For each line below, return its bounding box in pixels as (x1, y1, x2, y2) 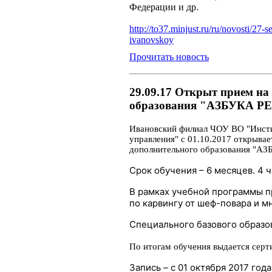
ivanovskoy (129, 35, 174, 46)
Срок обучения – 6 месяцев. (129, 165, 257, 177)
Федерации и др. (129, 2, 199, 13)
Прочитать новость (129, 52, 209, 63)
